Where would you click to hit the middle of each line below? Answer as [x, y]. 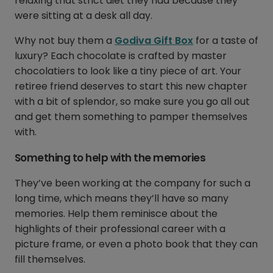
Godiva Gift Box [154, 41]
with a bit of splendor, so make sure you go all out [132, 102]
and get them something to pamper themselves [131, 117]
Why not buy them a [65, 41]
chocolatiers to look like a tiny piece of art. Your [128, 71]
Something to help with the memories [110, 158]
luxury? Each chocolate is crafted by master [121, 56]
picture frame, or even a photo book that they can [136, 244]
